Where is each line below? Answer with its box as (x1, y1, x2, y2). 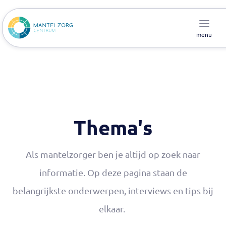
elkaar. (99, 203, 127, 214)
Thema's (74, 114, 152, 140)
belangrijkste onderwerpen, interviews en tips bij (13, 185, 213, 196)
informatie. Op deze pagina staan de (39, 167, 187, 178)
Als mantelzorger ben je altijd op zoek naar (26, 149, 200, 159)
